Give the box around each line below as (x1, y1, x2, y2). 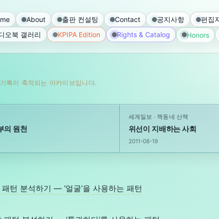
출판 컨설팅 (62, 15, 98, 23)
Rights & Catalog (117, 30, 170, 39)
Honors (187, 30, 209, 39)
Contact (115, 15, 140, 23)
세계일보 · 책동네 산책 (128, 113, 189, 120)
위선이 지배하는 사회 (128, 124, 197, 133)
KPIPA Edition (58, 30, 100, 39)
